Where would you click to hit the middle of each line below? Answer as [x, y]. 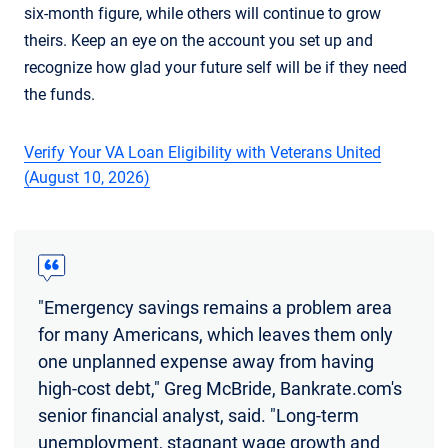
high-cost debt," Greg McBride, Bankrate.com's [220, 388]
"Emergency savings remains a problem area [215, 307]
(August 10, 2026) [87, 177]
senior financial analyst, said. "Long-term [198, 415]
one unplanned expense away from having [206, 361]
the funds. [59, 94]
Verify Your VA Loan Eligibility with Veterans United [202, 152]
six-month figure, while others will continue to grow [202, 13]
